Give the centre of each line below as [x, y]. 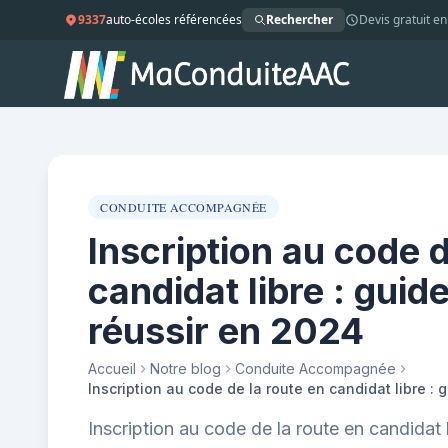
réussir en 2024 [226, 331]
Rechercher [299, 19]
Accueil [112, 368]
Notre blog [185, 368]
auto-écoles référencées [174, 19]
